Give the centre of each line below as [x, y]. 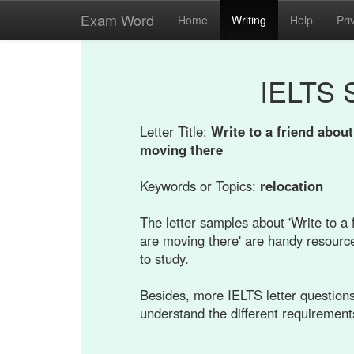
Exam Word [117, 20]
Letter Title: [175, 131]
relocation [292, 186]
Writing [249, 20]
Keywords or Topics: [200, 186]
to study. [164, 258]
